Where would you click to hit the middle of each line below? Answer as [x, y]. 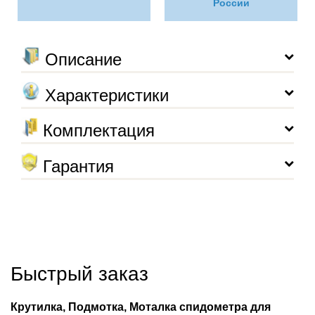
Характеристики [104, 96]
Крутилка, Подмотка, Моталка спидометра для [141, 307]
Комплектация [96, 131]
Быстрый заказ [79, 274]
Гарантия [76, 167]
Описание [81, 60]
